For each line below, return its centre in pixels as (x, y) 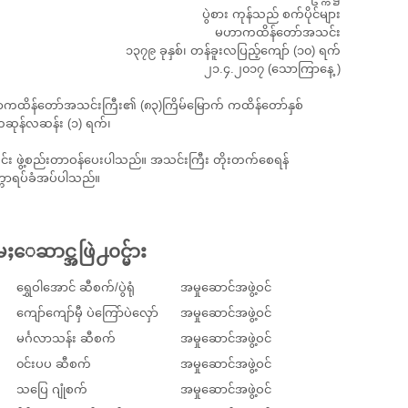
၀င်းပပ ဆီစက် (54, 364)
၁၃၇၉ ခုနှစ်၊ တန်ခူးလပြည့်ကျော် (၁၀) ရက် (233, 51)
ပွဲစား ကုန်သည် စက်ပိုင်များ (271, 14)
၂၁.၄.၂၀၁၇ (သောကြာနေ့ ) (272, 69)
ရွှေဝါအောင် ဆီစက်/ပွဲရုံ (76, 287)
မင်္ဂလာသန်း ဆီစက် (66, 338)
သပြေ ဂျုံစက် (52, 389)
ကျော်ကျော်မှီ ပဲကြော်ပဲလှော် (87, 313)
